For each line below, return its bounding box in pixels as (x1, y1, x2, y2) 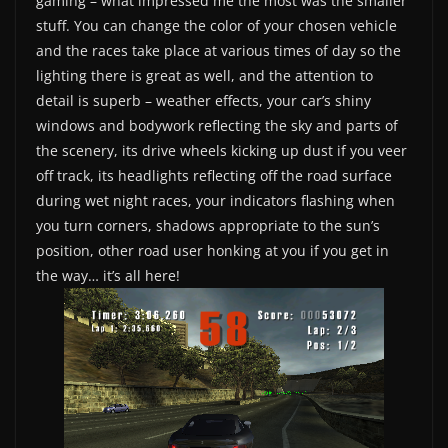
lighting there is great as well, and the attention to (36, 65, 373, 85)
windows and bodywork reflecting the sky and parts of (36, 115, 398, 135)
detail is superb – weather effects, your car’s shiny (36, 90, 371, 110)
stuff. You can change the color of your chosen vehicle (36, 15, 397, 35)
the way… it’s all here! (36, 265, 180, 285)
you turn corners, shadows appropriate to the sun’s (36, 215, 380, 235)
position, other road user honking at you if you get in (36, 240, 389, 260)
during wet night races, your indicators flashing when (36, 190, 395, 210)
